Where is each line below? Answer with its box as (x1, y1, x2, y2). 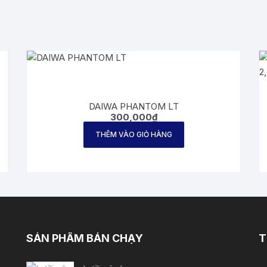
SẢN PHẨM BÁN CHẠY (26, 232, 143, 244)
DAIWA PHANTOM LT (88, 100, 179, 112)
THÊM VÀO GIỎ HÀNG (95, 129, 172, 139)
